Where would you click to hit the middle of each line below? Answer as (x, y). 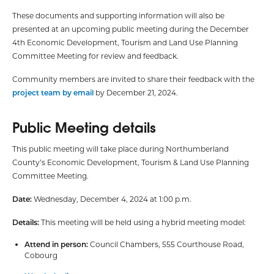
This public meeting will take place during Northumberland (120, 148)
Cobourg (41, 255)
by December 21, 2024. (136, 92)
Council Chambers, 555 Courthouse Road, (166, 244)
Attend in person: (56, 244)
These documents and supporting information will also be (118, 15)
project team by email (53, 92)
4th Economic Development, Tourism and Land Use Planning (125, 42)
